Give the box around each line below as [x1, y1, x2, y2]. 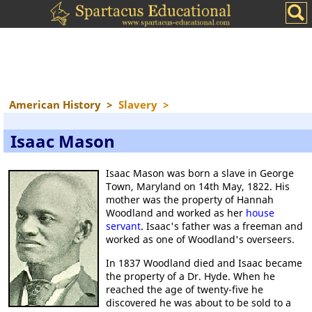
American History [9, 97, 101, 111]
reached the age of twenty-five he [106, 283, 263, 296]
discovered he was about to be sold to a [106, 296, 291, 309]
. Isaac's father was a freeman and [141, 219, 303, 233]
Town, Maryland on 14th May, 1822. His [106, 180, 290, 193]
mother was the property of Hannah [106, 193, 274, 206]
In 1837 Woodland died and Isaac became [106, 256, 302, 270]
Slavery [118, 97, 157, 111]
